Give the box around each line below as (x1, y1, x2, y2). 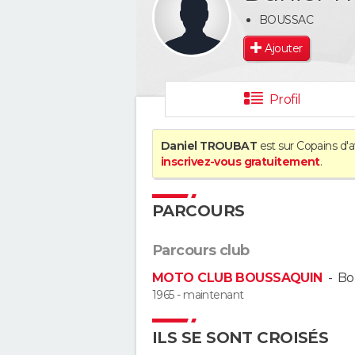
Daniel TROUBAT (161, 139, 258, 153)
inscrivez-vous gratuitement (161, 155, 320, 169)
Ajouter (265, 40, 303, 55)
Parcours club (152, 242, 250, 259)
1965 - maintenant (152, 288, 244, 302)
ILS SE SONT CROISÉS (152, 328, 329, 347)
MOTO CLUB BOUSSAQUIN (152, 270, 323, 285)
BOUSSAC (259, 12, 314, 27)
